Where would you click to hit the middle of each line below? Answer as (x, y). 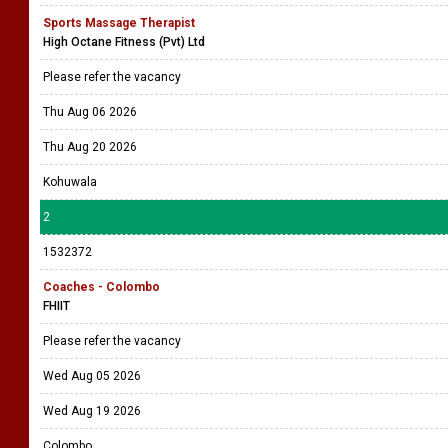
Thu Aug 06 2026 (90, 112)
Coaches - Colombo (101, 287)
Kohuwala (70, 182)
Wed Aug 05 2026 (92, 376)
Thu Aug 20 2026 (90, 147)
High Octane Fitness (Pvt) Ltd (124, 42)
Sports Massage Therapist (119, 23)
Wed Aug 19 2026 (92, 411)
